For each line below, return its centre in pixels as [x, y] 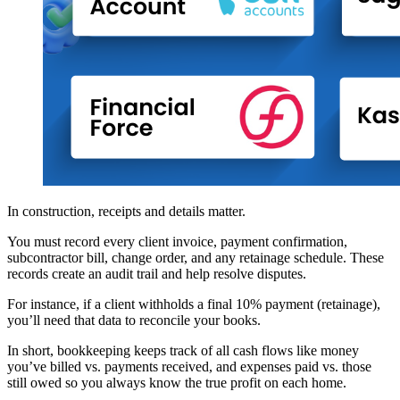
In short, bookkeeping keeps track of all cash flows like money [183, 351]
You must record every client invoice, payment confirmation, [177, 242]
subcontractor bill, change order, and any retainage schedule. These [196, 258]
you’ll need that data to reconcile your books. [134, 321]
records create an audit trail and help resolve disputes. [157, 274]
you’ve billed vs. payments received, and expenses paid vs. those [189, 367]
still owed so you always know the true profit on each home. [177, 383]
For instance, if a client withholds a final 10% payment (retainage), [194, 304]
